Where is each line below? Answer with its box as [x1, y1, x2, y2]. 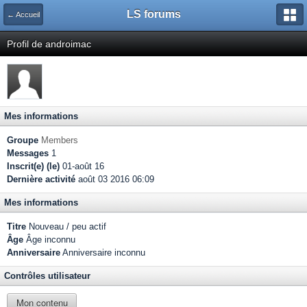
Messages [7, 148, 49, 158]
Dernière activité [7, 174, 75, 184]
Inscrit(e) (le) [7, 161, 60, 171]
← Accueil [7, 10, 40, 19]
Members [41, 135, 78, 145]
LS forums [126, 8, 181, 20]
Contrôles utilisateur [4, 271, 90, 281]
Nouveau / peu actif [26, 221, 106, 232]
